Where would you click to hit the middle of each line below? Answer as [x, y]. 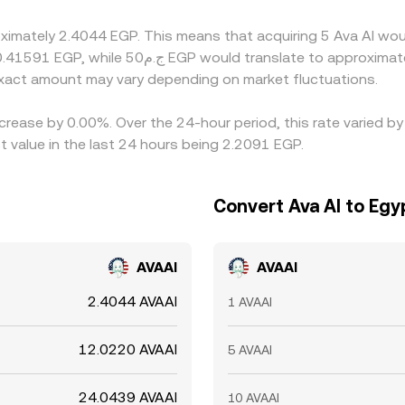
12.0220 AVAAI [128, 349]
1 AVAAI [250, 302]
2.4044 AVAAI [132, 301]
